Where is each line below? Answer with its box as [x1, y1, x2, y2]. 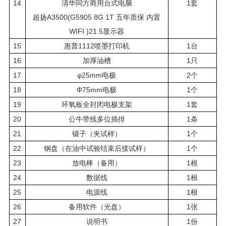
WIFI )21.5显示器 [69, 27, 125, 35]
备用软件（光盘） [68, 202, 125, 211]
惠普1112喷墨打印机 [64, 41, 130, 50]
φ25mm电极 [77, 71, 117, 79]
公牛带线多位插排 [68, 115, 125, 123]
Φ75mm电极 [77, 85, 117, 94]
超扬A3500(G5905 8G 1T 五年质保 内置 [33, 13, 161, 21]
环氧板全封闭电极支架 [61, 100, 132, 108]
